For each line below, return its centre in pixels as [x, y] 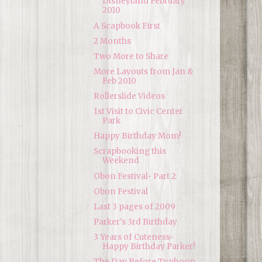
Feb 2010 [119, 81]
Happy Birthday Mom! [137, 136]
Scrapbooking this [130, 151]
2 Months [112, 41]
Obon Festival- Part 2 [135, 176]
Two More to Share [131, 56]
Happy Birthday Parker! [149, 247]
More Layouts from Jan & [143, 71]
